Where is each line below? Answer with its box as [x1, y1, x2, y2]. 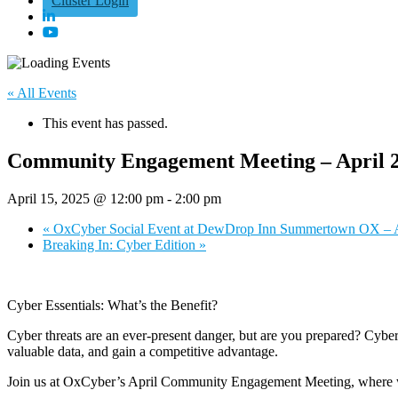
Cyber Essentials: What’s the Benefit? [7, 297, 218, 313]
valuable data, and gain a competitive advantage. [7, 343, 278, 359]
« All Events [7, 85, 76, 100]
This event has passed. [43, 115, 168, 131]
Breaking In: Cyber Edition [43, 236, 199, 252]
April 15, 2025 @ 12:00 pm [7, 190, 163, 206]
